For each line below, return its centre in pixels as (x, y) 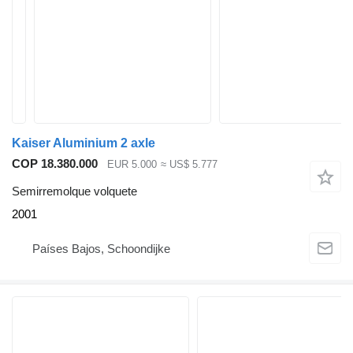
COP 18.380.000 (55, 163)
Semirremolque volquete (74, 191)
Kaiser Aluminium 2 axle (84, 143)
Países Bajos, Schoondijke (101, 249)
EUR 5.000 (132, 165)
